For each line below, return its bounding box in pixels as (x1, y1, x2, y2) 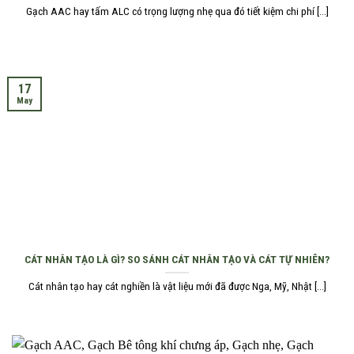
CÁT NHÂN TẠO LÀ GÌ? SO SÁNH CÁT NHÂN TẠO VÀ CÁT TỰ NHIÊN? (24, 252, 330, 265)
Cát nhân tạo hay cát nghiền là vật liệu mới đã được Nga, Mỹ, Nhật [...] (28, 280, 326, 293)
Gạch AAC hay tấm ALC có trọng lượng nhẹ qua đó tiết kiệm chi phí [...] (25, 4, 329, 17)
